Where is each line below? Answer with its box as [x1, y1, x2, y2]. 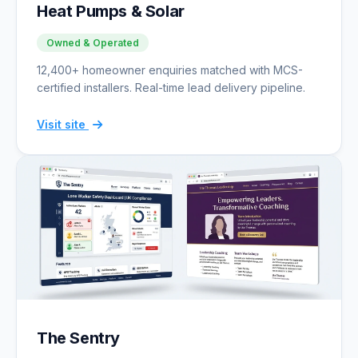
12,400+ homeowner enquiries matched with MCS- [37, 62, 303, 77]
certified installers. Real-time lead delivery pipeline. [37, 80, 305, 94]
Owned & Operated [46, 36, 139, 49]
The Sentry [37, 328, 120, 348]
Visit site [37, 117, 89, 131]
